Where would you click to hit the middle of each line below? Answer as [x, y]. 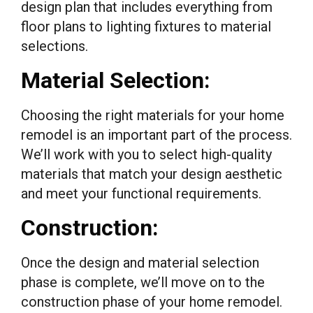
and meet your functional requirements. [141, 193]
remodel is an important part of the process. [156, 134]
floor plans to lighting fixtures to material [146, 26]
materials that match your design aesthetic [152, 174]
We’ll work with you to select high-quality [146, 154]
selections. [54, 46]
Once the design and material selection [140, 262]
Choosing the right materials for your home [153, 115]
